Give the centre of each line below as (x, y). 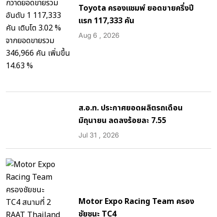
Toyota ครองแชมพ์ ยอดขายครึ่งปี (136, 8)
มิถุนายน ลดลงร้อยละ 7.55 (122, 120)
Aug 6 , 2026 (99, 35)
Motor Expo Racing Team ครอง (136, 201)
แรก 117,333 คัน (106, 21)
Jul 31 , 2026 (99, 135)
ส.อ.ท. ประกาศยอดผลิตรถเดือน (131, 108)
